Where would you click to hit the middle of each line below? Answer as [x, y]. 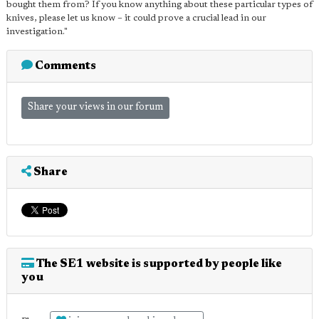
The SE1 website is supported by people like [158, 264]
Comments [64, 66]
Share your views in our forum [95, 107]
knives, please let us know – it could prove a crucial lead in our [136, 18]
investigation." [37, 31]
